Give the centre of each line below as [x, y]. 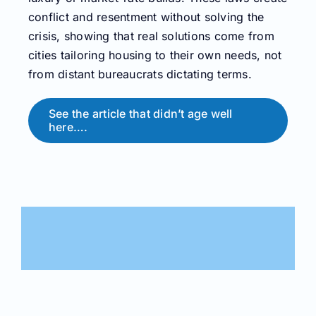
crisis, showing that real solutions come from [151, 36]
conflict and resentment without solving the [146, 17]
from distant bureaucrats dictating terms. [140, 74]
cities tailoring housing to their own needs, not [155, 55]
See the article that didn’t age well [141, 114]
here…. [68, 127]
